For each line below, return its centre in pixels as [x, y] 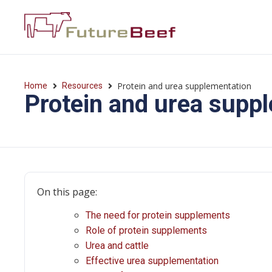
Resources [82, 86]
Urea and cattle [117, 246]
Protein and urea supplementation [184, 86]
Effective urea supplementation [152, 261]
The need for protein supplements [158, 216]
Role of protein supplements [146, 231]
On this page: [67, 192]
